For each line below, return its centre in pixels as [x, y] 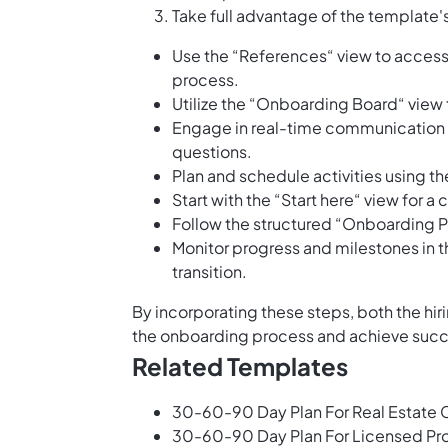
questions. [212, 152]
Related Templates [240, 366]
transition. [209, 272]
